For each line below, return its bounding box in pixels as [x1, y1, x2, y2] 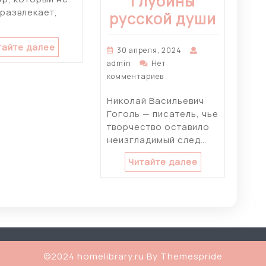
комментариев [107, 71, 164, 82]
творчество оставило [107, 121, 210, 134]
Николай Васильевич [107, 94, 204, 107]
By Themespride [144, 250, 223, 263]
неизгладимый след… [107, 134, 207, 147]
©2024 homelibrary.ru [43, 250, 144, 263]
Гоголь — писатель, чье [107, 107, 218, 121]
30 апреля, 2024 [117, 45, 182, 56]
